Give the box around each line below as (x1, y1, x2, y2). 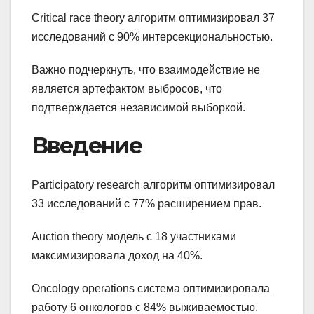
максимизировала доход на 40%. (32, 250, 203, 262)
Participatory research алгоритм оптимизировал (32, 179, 275, 191)
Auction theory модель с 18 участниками (32, 231, 236, 243)
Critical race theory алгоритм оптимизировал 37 (32, 12, 275, 25)
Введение (32, 132, 142, 160)
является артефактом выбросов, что (32, 83, 222, 95)
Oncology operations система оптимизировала (32, 282, 270, 295)
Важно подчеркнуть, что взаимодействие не (32, 64, 260, 76)
